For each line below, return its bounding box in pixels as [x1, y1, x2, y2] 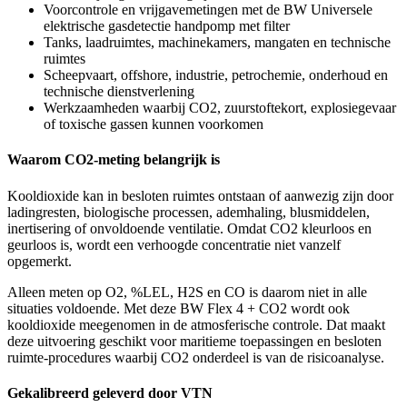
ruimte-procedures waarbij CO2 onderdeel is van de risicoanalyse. [7, 349, 384, 365]
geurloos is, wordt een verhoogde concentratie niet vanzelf [7, 236, 341, 253]
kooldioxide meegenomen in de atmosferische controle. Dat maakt [7, 316, 385, 333]
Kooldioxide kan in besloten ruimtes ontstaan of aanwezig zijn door [7, 187, 393, 203]
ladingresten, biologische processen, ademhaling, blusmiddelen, [7, 203, 370, 220]
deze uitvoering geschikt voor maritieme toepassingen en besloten [7, 333, 382, 349]
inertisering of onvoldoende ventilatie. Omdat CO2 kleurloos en [7, 220, 372, 236]
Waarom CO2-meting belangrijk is [7, 152, 220, 168]
